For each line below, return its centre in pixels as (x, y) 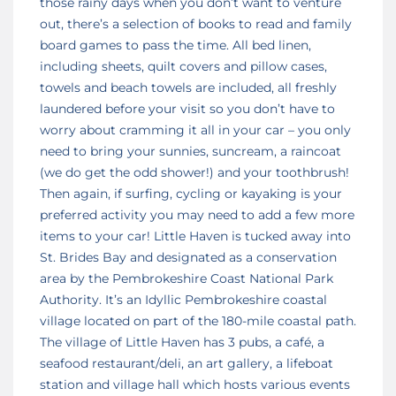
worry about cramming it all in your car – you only (195, 129)
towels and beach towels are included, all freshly (188, 87)
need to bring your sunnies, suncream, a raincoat (190, 151)
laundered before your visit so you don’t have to (187, 108)
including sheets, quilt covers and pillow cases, (183, 66)
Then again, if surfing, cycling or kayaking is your (191, 193)
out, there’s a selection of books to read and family (196, 23)
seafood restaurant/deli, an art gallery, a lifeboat (187, 363)
